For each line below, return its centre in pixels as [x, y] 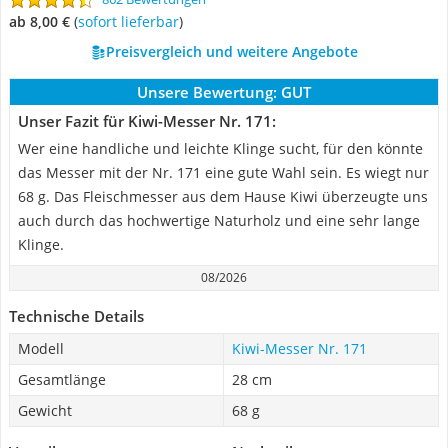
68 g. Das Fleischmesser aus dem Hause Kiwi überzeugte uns [223, 196]
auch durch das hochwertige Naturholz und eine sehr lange [219, 220]
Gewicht [45, 410]
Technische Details [76, 316]
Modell [41, 348]
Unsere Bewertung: [207, 92]
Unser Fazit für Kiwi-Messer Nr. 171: [147, 121]
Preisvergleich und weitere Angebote [231, 51]
